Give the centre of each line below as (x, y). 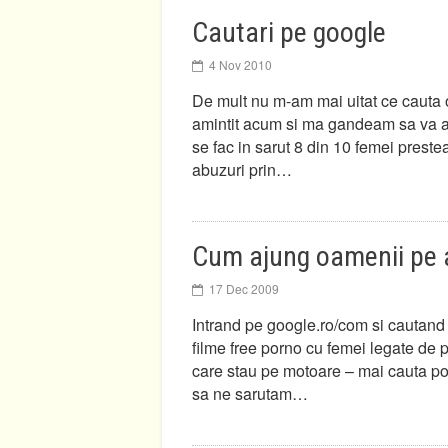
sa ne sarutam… (250, 393)
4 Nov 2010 (240, 64)
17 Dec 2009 (244, 288)
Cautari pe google (289, 32)
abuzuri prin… (242, 169)
